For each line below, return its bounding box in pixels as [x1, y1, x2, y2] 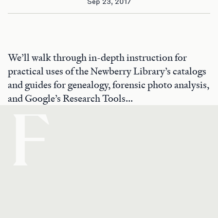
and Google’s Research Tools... [8, 92, 133, 105]
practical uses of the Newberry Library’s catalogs [8, 65, 206, 77]
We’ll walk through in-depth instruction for [8, 51, 187, 64]
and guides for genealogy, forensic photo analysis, [8, 78, 209, 91]
